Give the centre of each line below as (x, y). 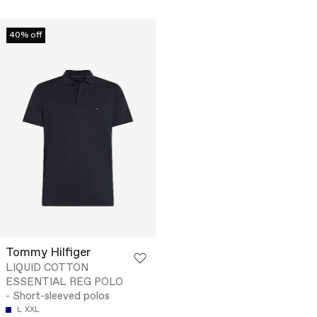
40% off (26, 36)
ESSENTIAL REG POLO (64, 283)
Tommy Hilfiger (48, 253)
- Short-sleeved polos (58, 297)
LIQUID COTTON (47, 269)
